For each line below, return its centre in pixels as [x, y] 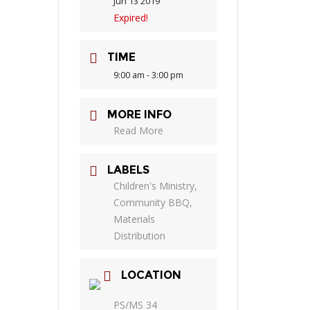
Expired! [131, 18]
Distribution [139, 236]
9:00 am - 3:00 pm [148, 75]
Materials [134, 219]
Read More [138, 131]
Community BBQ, [153, 203]
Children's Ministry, [155, 186]
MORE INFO [139, 115]
